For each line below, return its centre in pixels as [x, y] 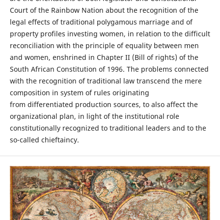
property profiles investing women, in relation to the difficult [110, 34]
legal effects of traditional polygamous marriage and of [101, 22]
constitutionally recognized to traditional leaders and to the [108, 128]
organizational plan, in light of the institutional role [94, 116]
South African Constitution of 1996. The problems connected [109, 69]
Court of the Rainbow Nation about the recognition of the [104, 10]
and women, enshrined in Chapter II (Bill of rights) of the [104, 57]
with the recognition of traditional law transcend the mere [106, 81]
